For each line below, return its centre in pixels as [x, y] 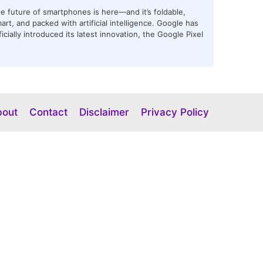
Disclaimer [104, 112]
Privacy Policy [175, 112]
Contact [48, 112]
